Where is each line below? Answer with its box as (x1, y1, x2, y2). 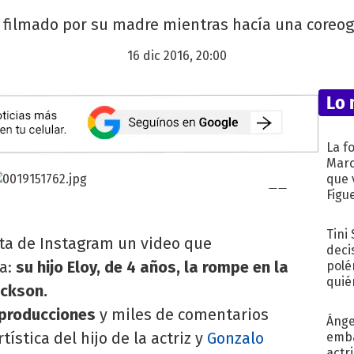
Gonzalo (207, 328, 264, 348)
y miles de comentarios (100, 304, 269, 324)
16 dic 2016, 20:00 (127, 48, 227, 64)
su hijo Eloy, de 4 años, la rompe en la (16, 257, 288, 277)
